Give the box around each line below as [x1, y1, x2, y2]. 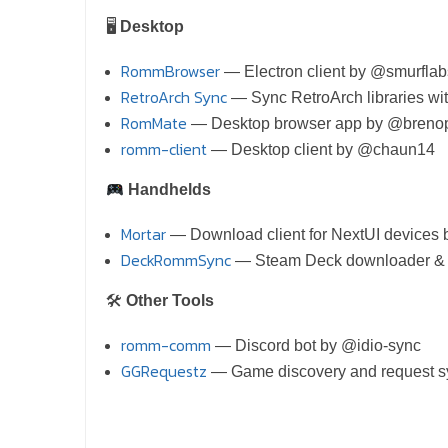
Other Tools [126, 292, 214, 310]
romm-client [121, 137, 207, 162]
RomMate [121, 111, 187, 136]
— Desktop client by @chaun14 [207, 141, 435, 159]
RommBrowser [121, 59, 220, 84]
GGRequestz [121, 359, 207, 384]
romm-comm [121, 333, 211, 358]
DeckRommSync [121, 248, 231, 273]
